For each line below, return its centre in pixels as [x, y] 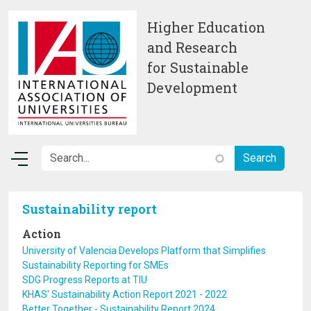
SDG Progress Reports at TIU [85, 280]
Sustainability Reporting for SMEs [95, 265]
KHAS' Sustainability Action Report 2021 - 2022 [125, 294]
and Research [192, 48]
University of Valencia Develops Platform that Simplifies [144, 251]
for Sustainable [198, 68]
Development [194, 88]
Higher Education [206, 27]
